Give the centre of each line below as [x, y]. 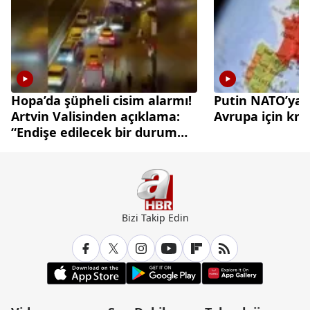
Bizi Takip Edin [155, 217]
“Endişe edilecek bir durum [94, 132]
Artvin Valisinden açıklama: [95, 116]
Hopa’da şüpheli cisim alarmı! [101, 100]
